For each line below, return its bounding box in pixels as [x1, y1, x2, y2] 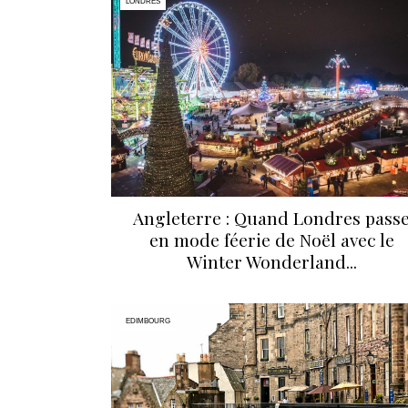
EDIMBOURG [126, 317, 170, 326]
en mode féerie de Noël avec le [148, 227, 394, 251]
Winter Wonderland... [186, 249, 357, 273]
